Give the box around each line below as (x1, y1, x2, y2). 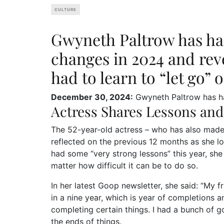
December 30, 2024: (51, 91, 133, 102)
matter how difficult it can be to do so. (51, 160, 198, 170)
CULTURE (54, 6, 76, 12)
